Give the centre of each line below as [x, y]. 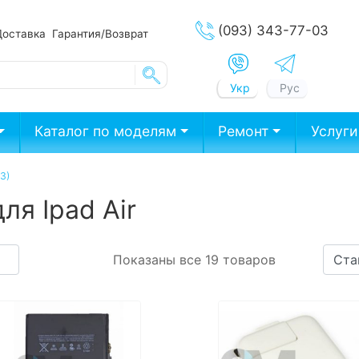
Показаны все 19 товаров [195, 259]
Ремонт [244, 131]
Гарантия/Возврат [100, 33]
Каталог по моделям [106, 131]
